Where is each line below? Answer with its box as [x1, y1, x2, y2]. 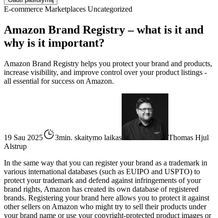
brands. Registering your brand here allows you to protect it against [4, 194, 209, 202]
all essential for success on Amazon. [4, 77, 114, 85]
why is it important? [4, 36, 105, 50]
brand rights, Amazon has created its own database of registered [4, 185, 199, 193]
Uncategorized [88, 5, 132, 14]
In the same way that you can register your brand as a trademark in [4, 159, 207, 167]
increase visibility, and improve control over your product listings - [4, 68, 207, 76]
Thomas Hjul [168, 133, 209, 142]
